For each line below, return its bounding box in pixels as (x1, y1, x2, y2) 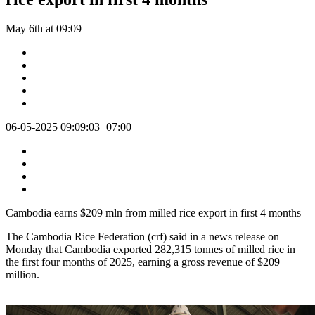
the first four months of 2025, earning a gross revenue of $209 (6, 256, 280, 269)
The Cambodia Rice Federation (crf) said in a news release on (6, 231, 279, 243)
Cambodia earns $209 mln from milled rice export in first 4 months (6, 207, 301, 219)
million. (6, 269, 39, 281)
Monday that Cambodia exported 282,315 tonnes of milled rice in (6, 243, 295, 256)
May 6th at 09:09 (6, 22, 82, 35)
